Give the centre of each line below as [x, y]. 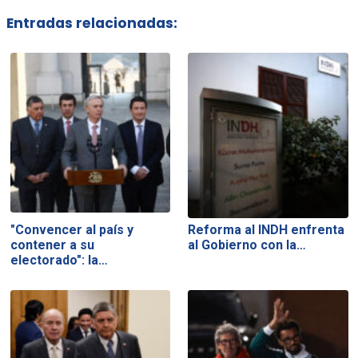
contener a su [52, 245]
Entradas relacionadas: [91, 23]
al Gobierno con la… [247, 245]
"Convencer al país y [72, 230]
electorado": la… [59, 261]
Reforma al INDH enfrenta [267, 230]
